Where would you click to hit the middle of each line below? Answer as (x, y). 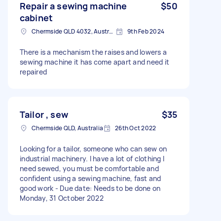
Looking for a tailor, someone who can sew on (93, 148)
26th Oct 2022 (136, 128)
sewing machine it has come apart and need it (94, 62)
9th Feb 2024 (146, 31)
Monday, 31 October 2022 (62, 198)
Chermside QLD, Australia (67, 128)
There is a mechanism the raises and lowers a (93, 52)
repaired (33, 72)
